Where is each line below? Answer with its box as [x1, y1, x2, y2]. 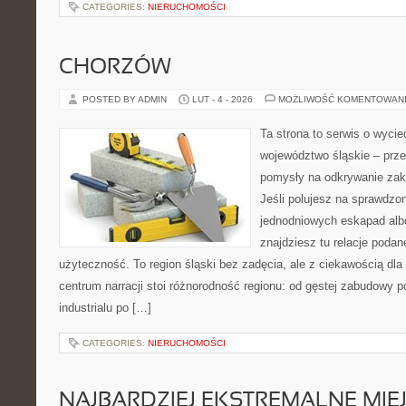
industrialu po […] [59, 301, 151, 314]
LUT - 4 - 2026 [192, 94, 253, 104]
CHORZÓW [59, 58, 171, 78]
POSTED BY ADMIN [82, 94, 169, 104]
